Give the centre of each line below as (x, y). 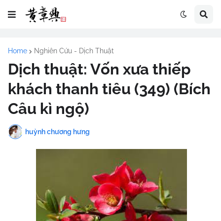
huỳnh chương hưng (57, 131)
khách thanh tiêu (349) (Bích (109, 89)
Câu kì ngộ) (49, 109)
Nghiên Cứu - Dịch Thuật (74, 51)
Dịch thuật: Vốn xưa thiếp (99, 69)
